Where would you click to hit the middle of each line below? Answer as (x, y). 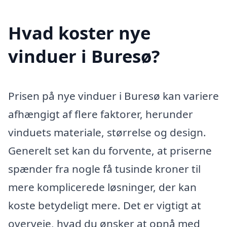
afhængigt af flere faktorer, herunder (101, 114)
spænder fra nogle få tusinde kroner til (104, 168)
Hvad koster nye (79, 32)
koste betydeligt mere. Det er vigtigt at (105, 205)
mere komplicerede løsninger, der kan (102, 187)
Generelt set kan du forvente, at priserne (110, 150)
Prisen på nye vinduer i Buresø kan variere (113, 96)
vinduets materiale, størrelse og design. (107, 132)
